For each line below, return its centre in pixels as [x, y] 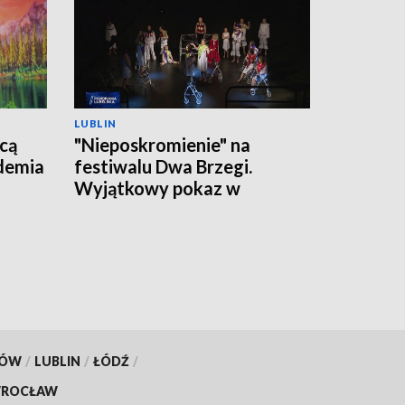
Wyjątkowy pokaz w [157, 188]
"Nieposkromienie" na [162, 144]
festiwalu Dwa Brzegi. [163, 166]
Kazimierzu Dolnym [154, 209]
